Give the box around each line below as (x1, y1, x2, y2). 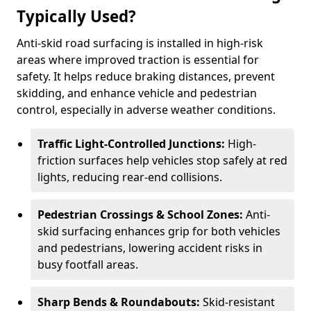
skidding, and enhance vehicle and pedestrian (17, 85, 257, 101)
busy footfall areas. (37, 257, 138, 272)
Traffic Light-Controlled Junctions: (37, 136, 228, 151)
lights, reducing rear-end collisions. (37, 169, 222, 185)
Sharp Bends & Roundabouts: (37, 294, 203, 310)
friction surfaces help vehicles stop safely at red (37, 153, 287, 168)
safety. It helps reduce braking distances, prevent (17, 69, 275, 84)
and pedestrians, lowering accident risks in (37, 240, 262, 255)
